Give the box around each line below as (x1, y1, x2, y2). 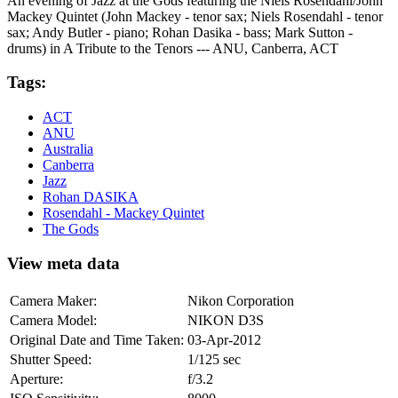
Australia (43, 141, 93, 157)
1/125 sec (187, 351, 241, 367)
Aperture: (10, 370, 63, 386)
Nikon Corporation (187, 292, 294, 308)
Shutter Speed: (10, 351, 92, 367)
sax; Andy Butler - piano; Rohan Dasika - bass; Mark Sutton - (7, 24, 353, 40)
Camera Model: (10, 312, 97, 328)
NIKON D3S (187, 312, 264, 328)
